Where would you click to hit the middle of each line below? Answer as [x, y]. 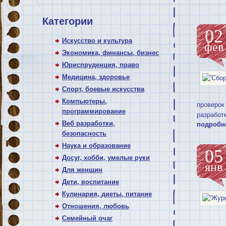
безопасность [84, 133]
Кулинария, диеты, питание [107, 194]
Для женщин [82, 170]
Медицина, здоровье [96, 77]
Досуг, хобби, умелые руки [106, 158]
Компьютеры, [84, 101]
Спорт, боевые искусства [103, 89]
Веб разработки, [89, 123]
